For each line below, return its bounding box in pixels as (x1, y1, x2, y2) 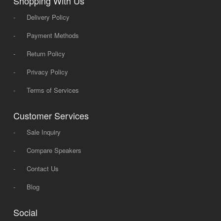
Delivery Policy (26, 12, 70, 22)
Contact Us (26, 163, 59, 173)
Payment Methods (26, 30, 79, 40)
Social (13, 205, 37, 219)
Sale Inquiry (26, 127, 61, 137)
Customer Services (13, 109, 89, 122)
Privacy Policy (26, 67, 68, 76)
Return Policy (26, 48, 65, 58)
